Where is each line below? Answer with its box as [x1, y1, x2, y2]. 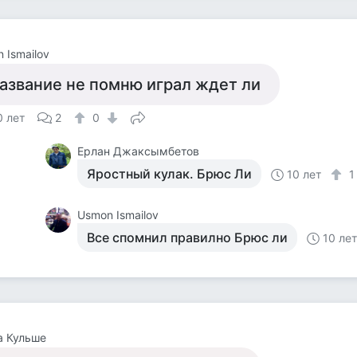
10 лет [287, 167, 322, 181]
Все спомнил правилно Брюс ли [87, 229, 288, 245]
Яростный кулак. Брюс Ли [87, 166, 253, 182]
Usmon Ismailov [77, 208, 159, 222]
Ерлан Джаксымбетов [77, 144, 200, 158]
